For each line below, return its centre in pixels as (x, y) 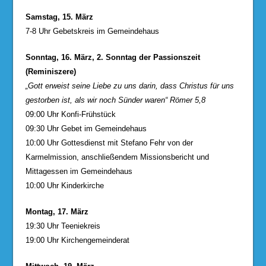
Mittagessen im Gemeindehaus (79, 171)
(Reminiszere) (50, 71)
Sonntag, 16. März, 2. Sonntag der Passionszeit (113, 57)
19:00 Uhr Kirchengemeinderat (77, 240)
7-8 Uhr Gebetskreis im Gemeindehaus (92, 31)
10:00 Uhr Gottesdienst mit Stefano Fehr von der (109, 142)
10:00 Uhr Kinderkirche (64, 185)
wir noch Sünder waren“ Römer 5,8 (146, 100)
